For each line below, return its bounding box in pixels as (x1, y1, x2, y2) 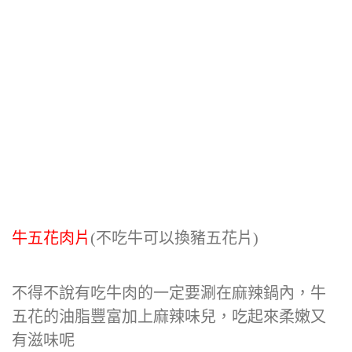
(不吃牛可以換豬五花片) (90, 229, 258, 247)
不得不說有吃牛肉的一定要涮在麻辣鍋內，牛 (12, 284, 326, 302)
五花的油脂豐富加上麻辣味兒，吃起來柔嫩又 (12, 308, 326, 325)
